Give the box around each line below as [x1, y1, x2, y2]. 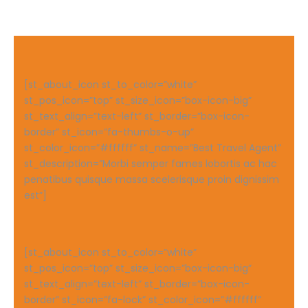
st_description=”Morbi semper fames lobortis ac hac [24, 156, 277, 170]
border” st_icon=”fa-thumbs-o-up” [24, 124, 194, 139]
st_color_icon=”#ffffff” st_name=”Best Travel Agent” [24, 140, 281, 155]
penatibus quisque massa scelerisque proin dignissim [24, 172, 279, 186]
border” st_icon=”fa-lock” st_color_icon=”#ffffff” [24, 292, 261, 307]
